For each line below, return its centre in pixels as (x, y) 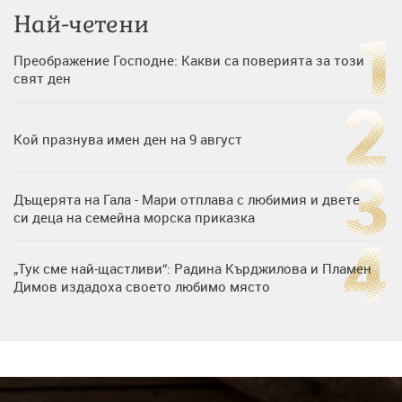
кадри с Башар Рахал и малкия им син (137, 355)
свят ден (42, 78)
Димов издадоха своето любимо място (142, 286)
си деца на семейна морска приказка (134, 217)
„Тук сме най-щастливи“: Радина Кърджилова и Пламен (192, 268)
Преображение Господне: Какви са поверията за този (189, 60)
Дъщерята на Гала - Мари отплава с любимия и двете (187, 199)
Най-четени (81, 24)
